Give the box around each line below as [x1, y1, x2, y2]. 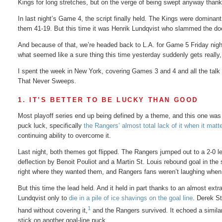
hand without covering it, [18, 207, 88, 215]
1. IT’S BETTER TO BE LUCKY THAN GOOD [18, 96, 199, 104]
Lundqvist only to [18, 194, 69, 202]
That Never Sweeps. [18, 77, 77, 85]
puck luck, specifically [18, 122, 84, 129]
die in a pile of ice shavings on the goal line [69, 194, 193, 202]
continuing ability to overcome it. [18, 132, 111, 139]
